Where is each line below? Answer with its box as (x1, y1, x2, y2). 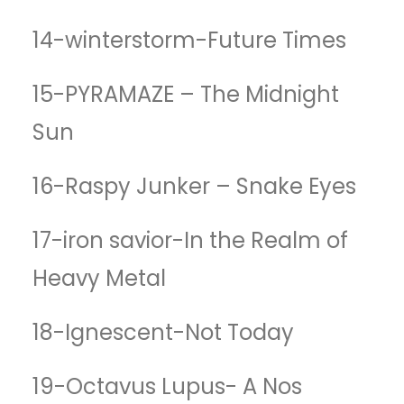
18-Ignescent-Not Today (32, 317, 294, 347)
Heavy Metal (32, 263, 166, 293)
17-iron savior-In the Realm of (32, 225, 348, 255)
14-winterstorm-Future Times (32, 25, 346, 55)
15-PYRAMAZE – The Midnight (32, 79, 339, 109)
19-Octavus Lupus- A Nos (32, 372, 302, 401)
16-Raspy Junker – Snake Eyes (32, 171, 356, 201)
